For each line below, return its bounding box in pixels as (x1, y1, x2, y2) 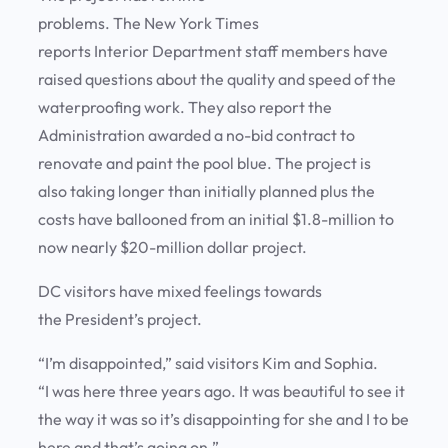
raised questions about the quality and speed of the (38, 69, 396, 90)
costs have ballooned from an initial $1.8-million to (38, 209, 394, 230)
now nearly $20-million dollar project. (38, 237, 313, 258)
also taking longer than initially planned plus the (38, 181, 375, 202)
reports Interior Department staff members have (38, 41, 388, 62)
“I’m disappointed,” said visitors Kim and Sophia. (38, 353, 378, 374)
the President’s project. (38, 309, 208, 330)
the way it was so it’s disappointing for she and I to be (38, 409, 409, 430)
